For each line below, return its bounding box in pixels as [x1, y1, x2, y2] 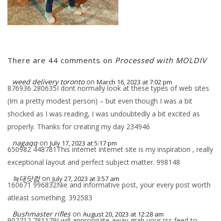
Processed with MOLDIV [115, 55, 207, 65]
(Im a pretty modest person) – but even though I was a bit [7, 96, 192, 106]
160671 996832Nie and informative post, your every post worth [7, 180, 211, 189]
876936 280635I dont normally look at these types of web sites [7, 83, 209, 93]
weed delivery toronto [12, 77, 84, 86]
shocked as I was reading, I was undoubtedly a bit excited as [7, 109, 200, 118]
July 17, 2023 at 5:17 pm [50, 139, 117, 147]
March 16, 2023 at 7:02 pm [97, 77, 172, 86]
